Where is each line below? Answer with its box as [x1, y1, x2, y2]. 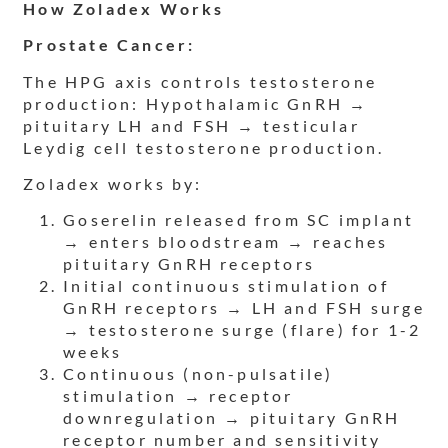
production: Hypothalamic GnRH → [23, 93, 369, 113]
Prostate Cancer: [23, 35, 196, 55]
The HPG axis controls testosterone [23, 71, 378, 91]
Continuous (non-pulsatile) [63, 364, 334, 384]
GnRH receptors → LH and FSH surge [63, 298, 425, 318]
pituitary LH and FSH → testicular [23, 115, 360, 135]
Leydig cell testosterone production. [23, 137, 385, 157]
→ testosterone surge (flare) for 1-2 [63, 320, 422, 340]
